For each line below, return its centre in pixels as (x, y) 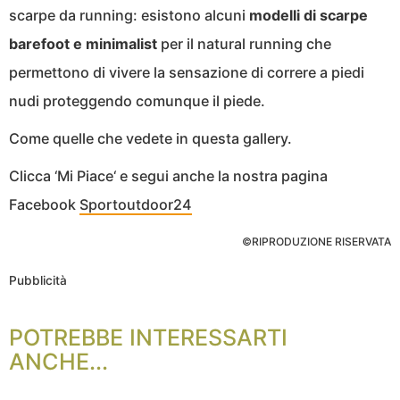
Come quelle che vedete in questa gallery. (150, 139)
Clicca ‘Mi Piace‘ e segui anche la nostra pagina (168, 176)
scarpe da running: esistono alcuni (129, 16)
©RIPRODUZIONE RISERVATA (317, 242)
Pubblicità (38, 281)
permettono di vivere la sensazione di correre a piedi (187, 73)
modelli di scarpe (308, 16)
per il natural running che (244, 44)
